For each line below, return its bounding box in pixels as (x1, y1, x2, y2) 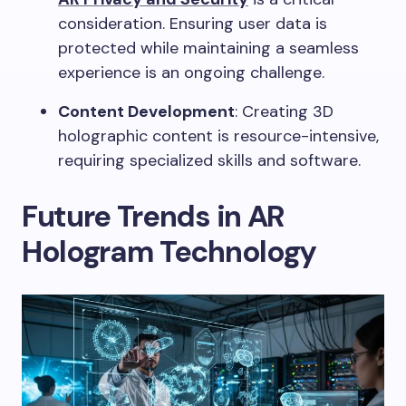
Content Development (58, 101, 235, 123)
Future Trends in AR (22, 197, 285, 237)
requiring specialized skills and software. (58, 150, 361, 172)
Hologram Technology (22, 232, 316, 272)
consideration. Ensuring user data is (58, 13, 327, 35)
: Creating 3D (235, 101, 333, 123)
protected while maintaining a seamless (58, 37, 359, 60)
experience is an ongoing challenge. (58, 62, 324, 84)
